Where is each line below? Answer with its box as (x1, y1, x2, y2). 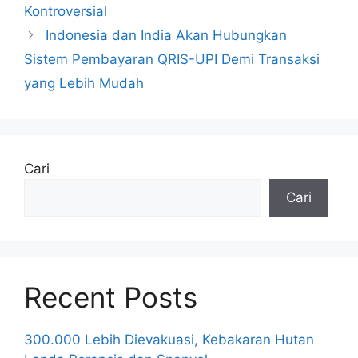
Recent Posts (24, 280, 197, 314)
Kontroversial (24, 3, 107, 19)
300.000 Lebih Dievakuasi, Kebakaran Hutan (24, 332, 314, 348)
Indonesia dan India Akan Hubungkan (46, 27, 288, 43)
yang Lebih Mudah (24, 75, 144, 91)
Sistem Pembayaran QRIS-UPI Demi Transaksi (24, 51, 320, 67)
